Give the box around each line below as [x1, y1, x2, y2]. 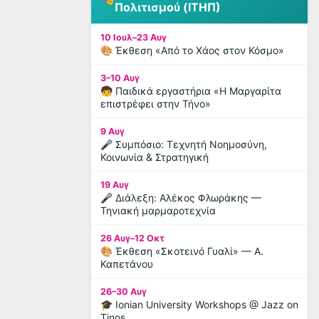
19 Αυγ [100, 179, 129, 190]
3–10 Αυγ [100, 73, 140, 83]
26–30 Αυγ [100, 286, 147, 297]
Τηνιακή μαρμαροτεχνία [100, 204, 216, 216]
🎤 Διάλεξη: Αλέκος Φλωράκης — [100, 192, 261, 204]
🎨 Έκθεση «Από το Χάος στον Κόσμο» [100, 44, 284, 56]
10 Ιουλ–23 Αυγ [100, 32, 167, 43]
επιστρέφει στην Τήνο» [100, 98, 211, 110]
